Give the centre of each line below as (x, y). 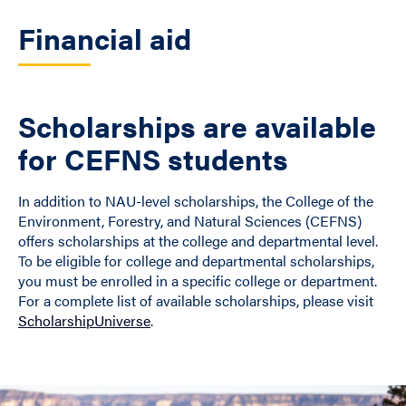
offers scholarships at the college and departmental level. (198, 241)
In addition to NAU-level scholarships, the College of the (196, 201)
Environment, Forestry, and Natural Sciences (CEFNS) (190, 221)
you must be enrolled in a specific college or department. (198, 280)
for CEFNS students (153, 158)
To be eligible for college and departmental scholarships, (196, 261)
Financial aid (105, 38)
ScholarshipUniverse (84, 320)
